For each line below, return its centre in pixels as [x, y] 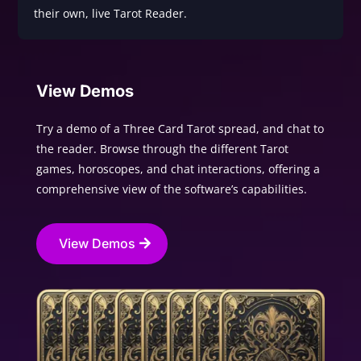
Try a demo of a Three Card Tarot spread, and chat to [180, 128]
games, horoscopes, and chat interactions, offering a [178, 168]
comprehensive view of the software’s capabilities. [171, 189]
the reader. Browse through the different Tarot [162, 148]
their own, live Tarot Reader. [112, 13]
